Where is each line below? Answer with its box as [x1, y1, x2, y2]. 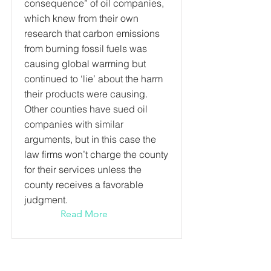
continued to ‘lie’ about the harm [24, 73, 163, 85]
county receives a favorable [24, 178, 143, 191]
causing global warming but [24, 57, 146, 70]
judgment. [24, 194, 68, 206]
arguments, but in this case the [24, 133, 156, 145]
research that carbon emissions [24, 27, 160, 39]
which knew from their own [24, 12, 139, 24]
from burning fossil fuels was [24, 42, 147, 54]
